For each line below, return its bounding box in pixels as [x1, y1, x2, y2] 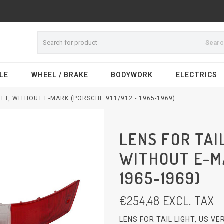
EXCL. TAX [160, 193, 214, 208]
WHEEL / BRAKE [31, 71, 88, 79]
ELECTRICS [175, 71, 217, 79]
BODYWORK [111, 71, 153, 79]
